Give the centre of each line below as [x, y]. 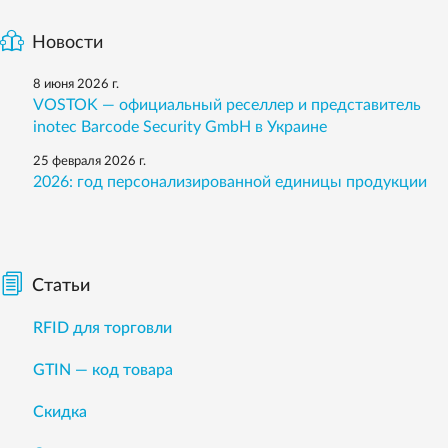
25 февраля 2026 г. [89, 162]
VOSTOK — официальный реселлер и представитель [227, 105]
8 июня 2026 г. [76, 85]
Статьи [61, 286]
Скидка [60, 412]
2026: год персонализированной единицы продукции [230, 182]
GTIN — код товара [103, 370]
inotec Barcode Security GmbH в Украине [180, 127]
